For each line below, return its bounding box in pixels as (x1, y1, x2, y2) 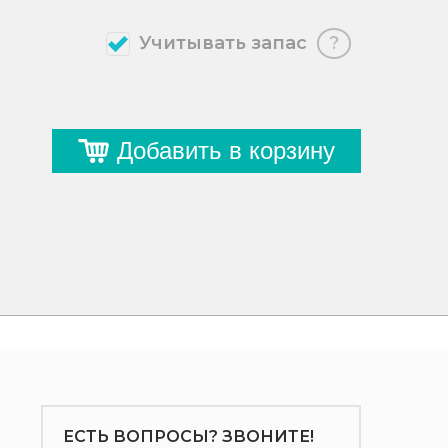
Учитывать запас (139, 32, 307, 54)
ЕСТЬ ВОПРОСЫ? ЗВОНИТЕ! (62, 427, 314, 446)
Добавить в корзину (117, 137, 335, 164)
